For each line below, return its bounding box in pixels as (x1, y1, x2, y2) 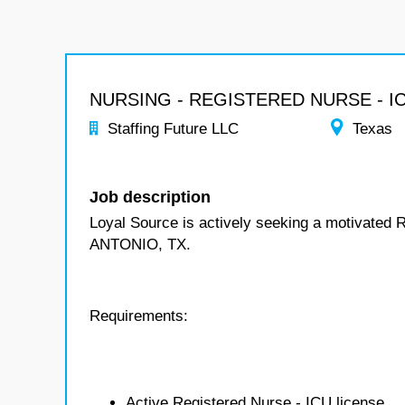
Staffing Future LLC (108, 120, 239, 137)
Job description (89, 188, 211, 206)
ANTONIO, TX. (89, 236, 191, 253)
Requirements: (89, 307, 188, 325)
